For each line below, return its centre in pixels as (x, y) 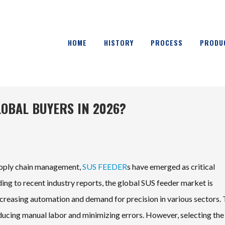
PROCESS (167, 42)
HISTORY (119, 42)
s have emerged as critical (171, 166)
